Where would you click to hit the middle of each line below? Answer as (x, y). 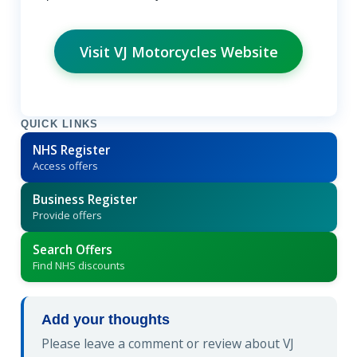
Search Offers (72, 249)
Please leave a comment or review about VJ (168, 344)
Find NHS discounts (78, 265)
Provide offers (67, 216)
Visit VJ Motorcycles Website (178, 51)
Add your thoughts (106, 319)
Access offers (65, 165)
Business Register (84, 200)
